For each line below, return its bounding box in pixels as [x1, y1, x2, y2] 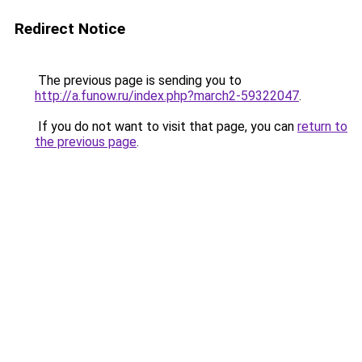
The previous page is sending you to [35, 73, 242, 88]
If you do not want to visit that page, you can [35, 119, 297, 134]
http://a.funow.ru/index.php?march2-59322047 [35, 88, 299, 103]
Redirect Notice [15, 19, 125, 38]
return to [297, 119, 347, 134]
